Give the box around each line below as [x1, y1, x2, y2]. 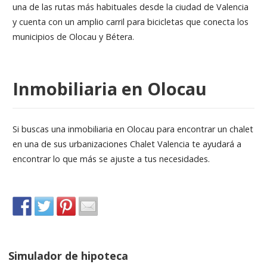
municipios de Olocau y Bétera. [12, 30, 134, 42]
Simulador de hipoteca [8, 248, 129, 263]
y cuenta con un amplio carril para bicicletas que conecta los [12, 15, 249, 27]
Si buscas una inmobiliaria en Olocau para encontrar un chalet [12, 123, 253, 135]
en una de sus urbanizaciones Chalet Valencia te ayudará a [12, 138, 241, 150]
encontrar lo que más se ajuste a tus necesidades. [12, 153, 210, 164]
